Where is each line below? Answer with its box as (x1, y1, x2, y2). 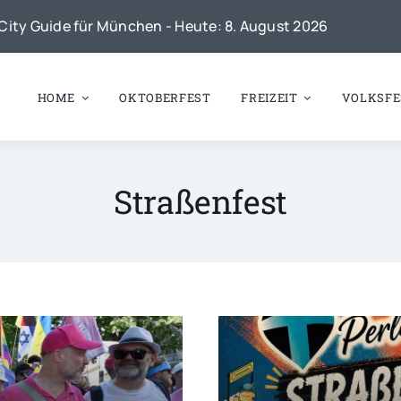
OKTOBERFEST (119, 89, 211, 106)
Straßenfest (113, 180, 288, 224)
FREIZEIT (241, 89, 298, 106)
